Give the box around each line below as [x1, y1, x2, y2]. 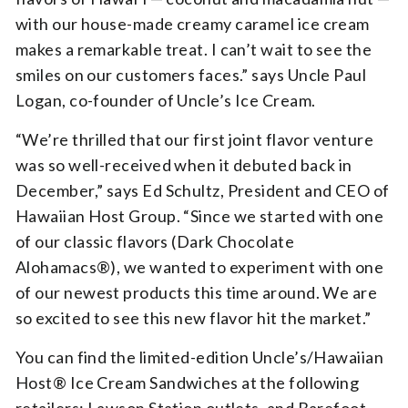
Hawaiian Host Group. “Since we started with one [15, 206, 384, 227]
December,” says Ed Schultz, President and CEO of [15, 180, 390, 201]
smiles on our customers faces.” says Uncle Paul [15, 65, 367, 86]
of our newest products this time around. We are [15, 282, 378, 303]
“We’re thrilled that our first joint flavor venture [15, 129, 373, 150]
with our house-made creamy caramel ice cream [15, 14, 370, 35]
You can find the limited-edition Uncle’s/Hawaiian [15, 347, 384, 368]
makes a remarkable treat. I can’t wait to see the [15, 39, 372, 60]
